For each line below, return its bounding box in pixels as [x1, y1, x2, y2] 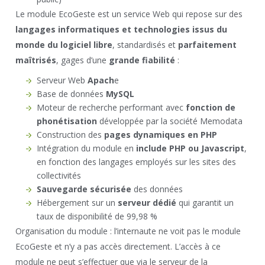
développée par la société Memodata [97, 115, 243, 127]
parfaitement [178, 38, 237, 50]
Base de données [37, 88, 106, 99]
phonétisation [37, 115, 98, 127]
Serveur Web [37, 74, 88, 86]
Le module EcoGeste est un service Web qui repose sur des [15, 8, 243, 20]
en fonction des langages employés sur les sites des [37, 156, 237, 167]
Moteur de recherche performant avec [37, 101, 186, 113]
